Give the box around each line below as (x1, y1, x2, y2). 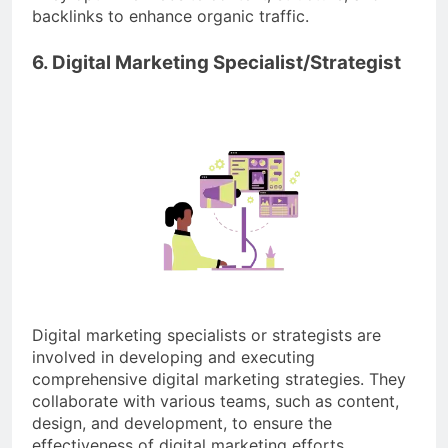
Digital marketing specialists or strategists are (32, 325, 381, 346)
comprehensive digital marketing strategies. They (32, 369, 406, 390)
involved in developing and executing (32, 347, 315, 368)
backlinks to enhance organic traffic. (32, 5, 309, 26)
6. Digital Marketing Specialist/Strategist (32, 50, 401, 74)
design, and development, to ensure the (32, 413, 332, 434)
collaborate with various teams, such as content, (32, 391, 399, 412)
